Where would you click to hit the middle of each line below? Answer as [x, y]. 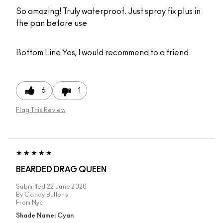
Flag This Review [41, 110]
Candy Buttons [46, 194]
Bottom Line [38, 53]
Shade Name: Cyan [45, 216]
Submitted [31, 186]
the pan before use [52, 23]
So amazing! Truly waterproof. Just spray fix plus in [108, 11]
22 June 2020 [67, 186]
